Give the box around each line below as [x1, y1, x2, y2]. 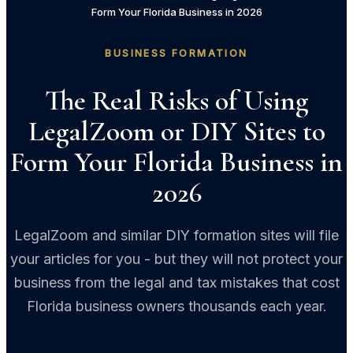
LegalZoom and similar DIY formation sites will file [14, 226, 339, 243]
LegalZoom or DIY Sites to [28, 113, 325, 148]
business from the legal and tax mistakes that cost [13, 273, 340, 291]
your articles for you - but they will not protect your [10, 250, 343, 267]
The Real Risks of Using [45, 83, 308, 117]
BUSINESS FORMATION [105, 47, 248, 59]
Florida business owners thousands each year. [26, 297, 327, 314]
